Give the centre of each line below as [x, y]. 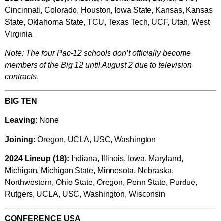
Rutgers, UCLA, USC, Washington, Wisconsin [85, 194]
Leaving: [21, 120]
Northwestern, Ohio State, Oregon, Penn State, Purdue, [101, 183]
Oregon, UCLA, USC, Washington [96, 140]
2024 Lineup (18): [37, 159]
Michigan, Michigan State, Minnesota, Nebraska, [89, 171]
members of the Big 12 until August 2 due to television [98, 65]
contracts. [22, 77]
